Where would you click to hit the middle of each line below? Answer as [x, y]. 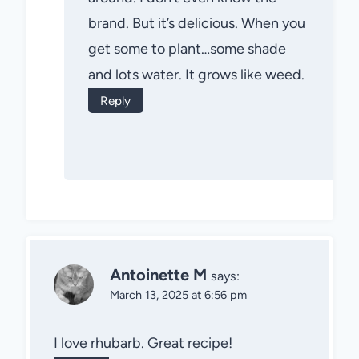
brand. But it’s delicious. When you [197, 23]
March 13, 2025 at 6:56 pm [178, 294]
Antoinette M [158, 274]
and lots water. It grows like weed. [196, 74]
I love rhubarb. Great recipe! [143, 343]
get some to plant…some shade [187, 48]
